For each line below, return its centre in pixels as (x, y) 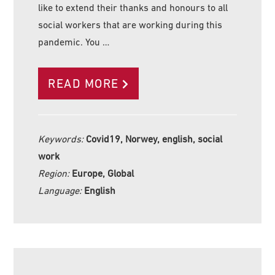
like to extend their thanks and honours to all (133, 7)
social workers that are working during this (130, 24)
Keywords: (62, 138)
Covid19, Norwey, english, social (154, 138)
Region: (55, 173)
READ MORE (83, 83)
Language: (61, 190)
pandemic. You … (74, 41)
